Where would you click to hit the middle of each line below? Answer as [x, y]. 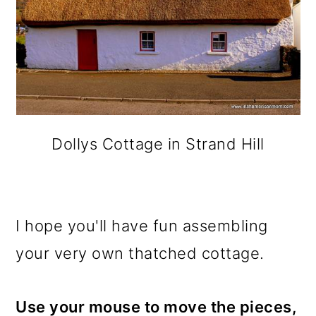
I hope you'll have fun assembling [142, 226]
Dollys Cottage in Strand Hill [158, 144]
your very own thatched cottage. [140, 253]
